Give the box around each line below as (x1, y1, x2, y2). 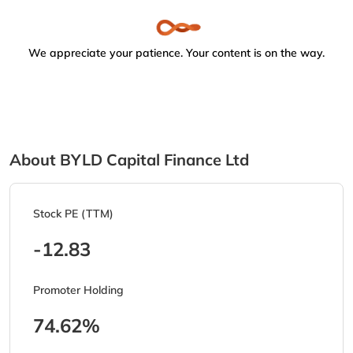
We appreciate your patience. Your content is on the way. (28, 46, 325, 61)
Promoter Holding (33, 283, 124, 298)
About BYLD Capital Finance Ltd (9, 150, 249, 170)
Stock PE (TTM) (33, 206, 113, 221)
